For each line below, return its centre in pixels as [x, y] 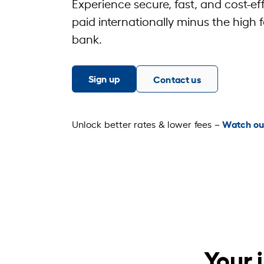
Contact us [177, 79]
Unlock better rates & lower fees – [147, 124]
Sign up [104, 78]
